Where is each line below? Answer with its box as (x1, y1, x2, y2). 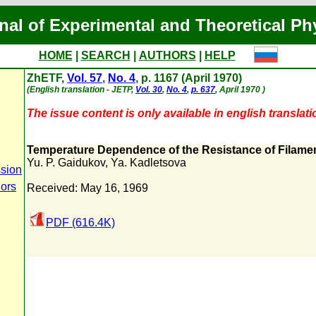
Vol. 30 (135, 85, 162, 95)
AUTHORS (138, 49, 196, 61)
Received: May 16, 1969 (27, 182, 148, 194)
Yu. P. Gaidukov (27, 157, 105, 169)
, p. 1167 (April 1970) (135, 72, 242, 84)
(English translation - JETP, (27, 85, 135, 95)
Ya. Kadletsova (111, 157, 186, 169)
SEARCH (80, 49, 130, 61)
